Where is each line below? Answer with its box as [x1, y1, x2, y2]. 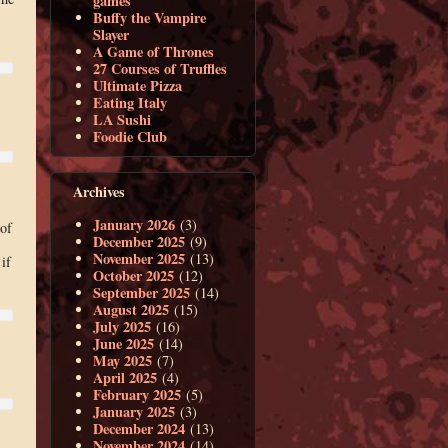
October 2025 [93, 264, 175, 286]
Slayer [93, 24, 130, 46]
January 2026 [93, 213, 176, 235]
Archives [72, 181, 125, 203]
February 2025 [93, 383, 182, 405]
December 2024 [93, 417, 186, 439]
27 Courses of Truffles [93, 58, 228, 80]
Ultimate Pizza [93, 75, 183, 97]
